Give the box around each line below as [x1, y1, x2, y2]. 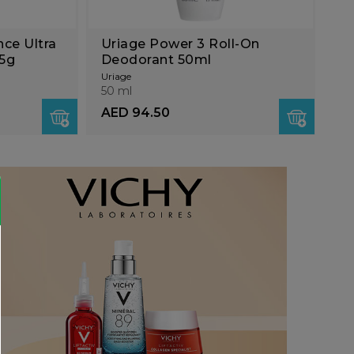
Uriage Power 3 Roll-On [100, 36, 260, 52]
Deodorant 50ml [100, 52, 212, 68]
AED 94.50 [100, 105, 170, 121]
